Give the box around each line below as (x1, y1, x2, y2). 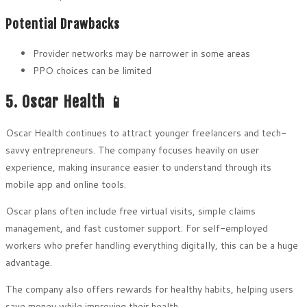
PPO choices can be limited (33, 63, 151, 77)
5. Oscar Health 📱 (5, 93, 125, 112)
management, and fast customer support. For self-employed (5, 221, 268, 236)
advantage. (5, 256, 52, 270)
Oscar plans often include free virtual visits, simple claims (5, 204, 256, 219)
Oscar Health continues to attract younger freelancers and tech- (5, 126, 286, 140)
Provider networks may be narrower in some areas (33, 46, 250, 60)
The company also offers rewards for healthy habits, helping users (5, 282, 293, 297)
